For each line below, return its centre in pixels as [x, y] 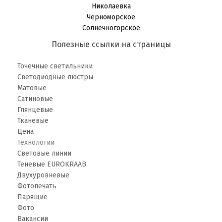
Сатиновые [35, 99]
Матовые [32, 88]
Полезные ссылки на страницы [111, 44]
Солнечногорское [111, 28]
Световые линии [44, 153]
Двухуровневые [43, 175]
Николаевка [111, 6]
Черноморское [111, 17]
